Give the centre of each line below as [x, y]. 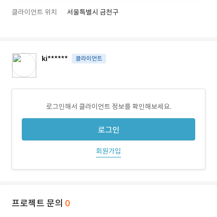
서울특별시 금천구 [93, 12]
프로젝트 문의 [38, 203]
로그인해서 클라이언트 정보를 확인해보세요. [108, 107]
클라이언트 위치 [34, 12]
